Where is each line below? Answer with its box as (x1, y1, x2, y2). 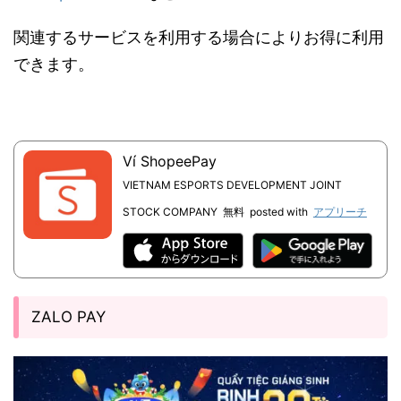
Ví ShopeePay (122, 152, 217, 170)
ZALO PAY (31, 308, 106, 326)
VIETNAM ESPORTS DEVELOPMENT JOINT (122, 178, 342, 192)
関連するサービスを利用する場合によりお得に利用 (13, 28, 384, 47)
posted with (249, 205, 308, 218)
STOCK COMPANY (122, 205, 218, 218)
